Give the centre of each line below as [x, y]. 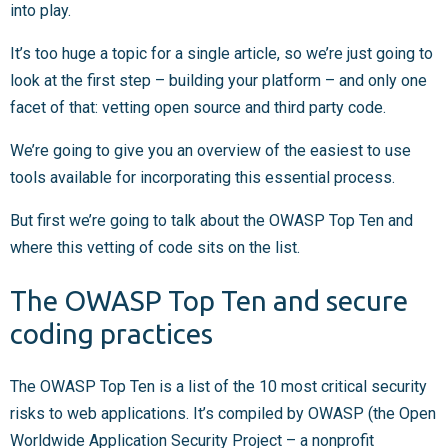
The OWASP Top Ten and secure [209, 301]
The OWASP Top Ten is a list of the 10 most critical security [218, 387]
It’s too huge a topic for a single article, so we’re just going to [221, 53]
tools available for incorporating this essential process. [204, 177]
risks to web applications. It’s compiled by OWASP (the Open [223, 414]
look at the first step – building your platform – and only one [218, 80]
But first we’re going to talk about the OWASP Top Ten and [211, 220]
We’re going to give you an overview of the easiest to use [210, 150]
